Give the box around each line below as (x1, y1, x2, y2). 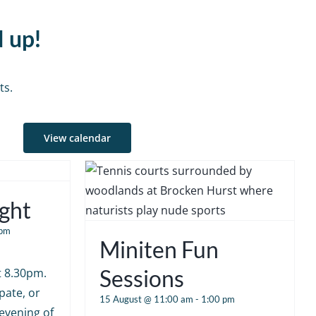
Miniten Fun (99, 235, 219, 263)
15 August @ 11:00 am (99, 293, 193, 305)
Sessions (99, 264, 184, 292)
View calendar (44, 130, 111, 145)
